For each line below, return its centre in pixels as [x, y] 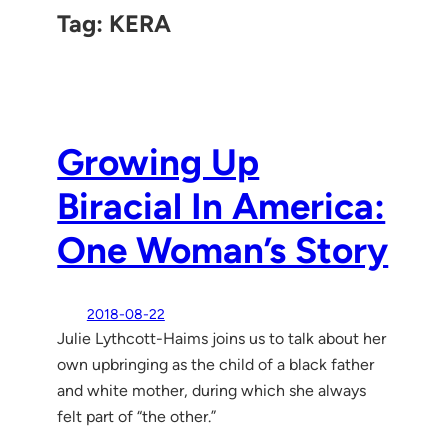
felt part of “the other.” [137, 416]
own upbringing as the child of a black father [216, 364]
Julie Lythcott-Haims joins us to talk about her [222, 338]
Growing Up [158, 162]
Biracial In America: [221, 206]
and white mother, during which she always [212, 390]
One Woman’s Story [223, 250]
